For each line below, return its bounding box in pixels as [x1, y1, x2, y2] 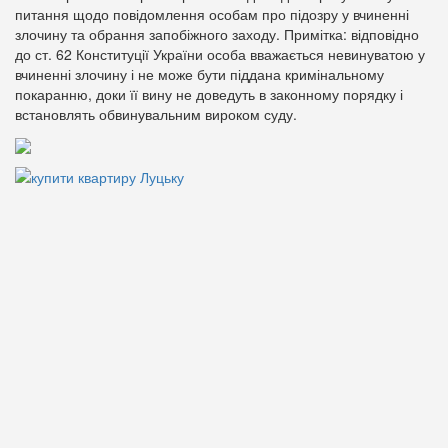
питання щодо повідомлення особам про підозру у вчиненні [15, 4, 409, 24]
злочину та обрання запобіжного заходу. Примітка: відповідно [15, 24, 419, 44]
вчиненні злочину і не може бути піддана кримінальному [15, 64, 384, 84]
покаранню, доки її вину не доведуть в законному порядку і [15, 84, 403, 104]
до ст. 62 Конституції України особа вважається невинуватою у [15, 44, 425, 64]
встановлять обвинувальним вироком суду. [15, 104, 297, 124]
